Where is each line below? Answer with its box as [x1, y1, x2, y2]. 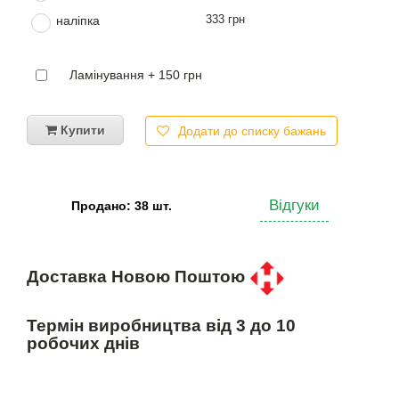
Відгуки [268, 196, 320, 214]
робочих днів [27, 334, 140, 354]
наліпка [56, 12, 100, 28]
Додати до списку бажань [178, 123, 326, 138]
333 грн [206, 12, 245, 26]
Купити [57, 122, 105, 137]
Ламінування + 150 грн [69, 67, 202, 82]
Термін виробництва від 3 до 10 [27, 316, 296, 336]
